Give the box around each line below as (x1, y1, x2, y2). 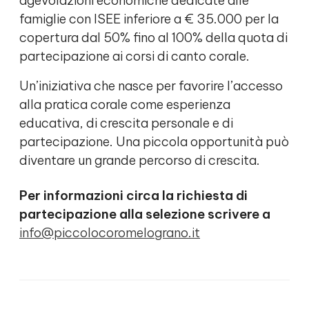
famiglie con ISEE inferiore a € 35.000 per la (19, 11, 279, 28)
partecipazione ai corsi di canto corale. (19, 48, 250, 65)
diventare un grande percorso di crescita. (19, 152, 260, 169)
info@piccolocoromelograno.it (19, 225, 200, 241)
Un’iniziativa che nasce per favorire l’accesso (19, 78, 283, 94)
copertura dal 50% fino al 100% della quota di (19, 30, 288, 46)
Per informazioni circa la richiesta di (19, 188, 248, 204)
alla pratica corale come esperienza (19, 97, 230, 113)
